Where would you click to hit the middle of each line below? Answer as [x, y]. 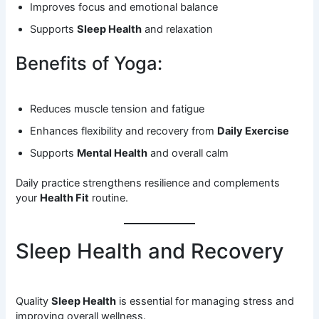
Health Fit [65, 198]
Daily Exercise [253, 131]
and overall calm [188, 153]
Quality [34, 302]
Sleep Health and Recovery [150, 251]
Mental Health [113, 153]
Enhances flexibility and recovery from [124, 131]
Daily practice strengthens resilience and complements [148, 183]
